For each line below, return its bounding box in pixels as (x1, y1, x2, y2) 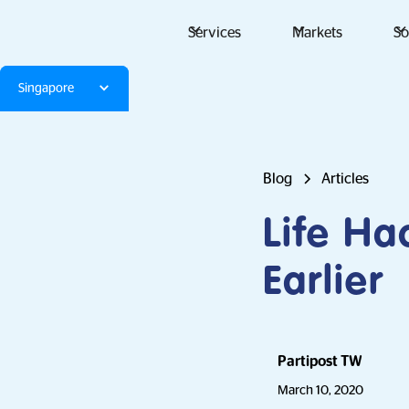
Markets (291, 26, 342, 40)
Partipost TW (278, 354, 362, 369)
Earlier (263, 263, 384, 303)
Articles (321, 172, 369, 186)
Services (187, 26, 241, 40)
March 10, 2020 (278, 383, 363, 396)
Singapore (18, 82, 74, 94)
